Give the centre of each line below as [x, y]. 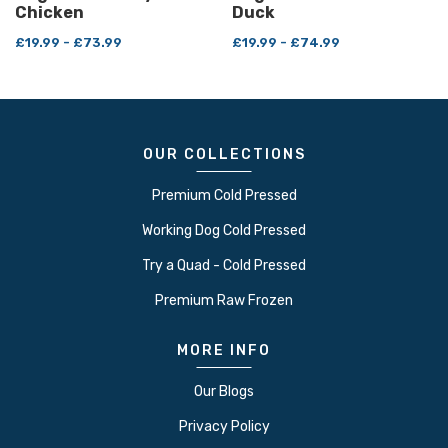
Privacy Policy [224, 426]
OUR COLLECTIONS [224, 154]
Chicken [49, 12]
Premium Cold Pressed [224, 195]
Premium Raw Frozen [224, 300]
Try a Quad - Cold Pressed [224, 265]
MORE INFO [224, 350]
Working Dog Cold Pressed [224, 230]
